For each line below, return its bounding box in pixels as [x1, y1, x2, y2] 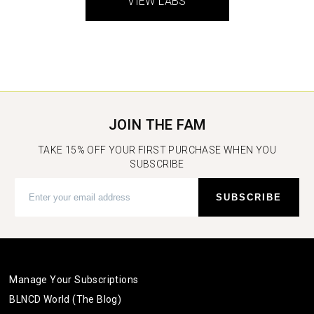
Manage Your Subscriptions [9, 274, 139, 286]
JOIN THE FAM [108, 116, 206, 134]
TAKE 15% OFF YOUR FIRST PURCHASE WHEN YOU [37, 144, 277, 156]
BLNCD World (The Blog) [9, 294, 122, 306]
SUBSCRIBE [130, 158, 184, 170]
